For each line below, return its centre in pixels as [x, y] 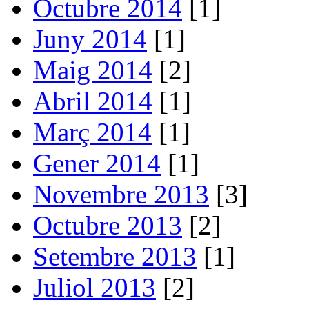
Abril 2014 [93, 101]
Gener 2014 [97, 163]
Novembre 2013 [121, 194]
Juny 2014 [90, 39]
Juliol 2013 [94, 287]
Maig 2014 [93, 70]
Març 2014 [92, 132]
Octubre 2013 [108, 225]
